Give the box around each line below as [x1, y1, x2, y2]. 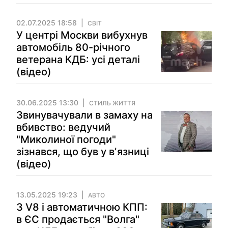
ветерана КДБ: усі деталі [16, 53, 140, 66]
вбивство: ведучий [16, 121, 110, 133]
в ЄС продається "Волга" [16, 213, 139, 225]
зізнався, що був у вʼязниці [16, 146, 149, 158]
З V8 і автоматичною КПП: [16, 201, 148, 213]
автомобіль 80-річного [16, 41, 130, 53]
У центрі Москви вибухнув [16, 29, 148, 41]
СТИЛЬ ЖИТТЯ [89, 99, 135, 107]
